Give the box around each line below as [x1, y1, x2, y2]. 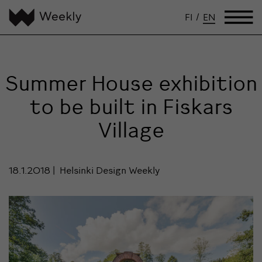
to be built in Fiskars [29, 94, 233, 120]
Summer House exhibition [5, 70, 257, 96]
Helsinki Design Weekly [57, 164, 160, 176]
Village [98, 117, 164, 143]
